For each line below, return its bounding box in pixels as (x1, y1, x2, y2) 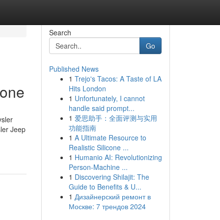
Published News (49, 64, 99, 74)
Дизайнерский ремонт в (74, 192, 151, 201)
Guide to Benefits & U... (68, 182, 141, 192)
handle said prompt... (68, 103, 135, 113)
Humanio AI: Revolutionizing (74, 152, 162, 162)
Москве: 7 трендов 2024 (68, 201, 146, 211)
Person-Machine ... (68, 162, 128, 172)
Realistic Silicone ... (68, 142, 129, 152)
